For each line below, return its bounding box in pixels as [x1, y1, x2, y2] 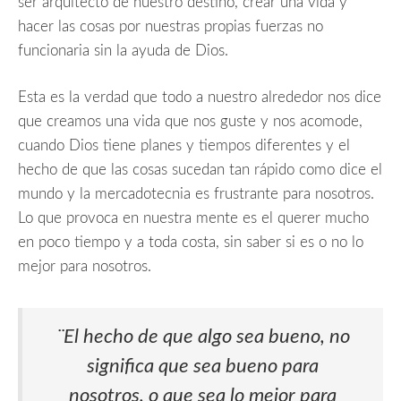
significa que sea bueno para [87, 355, 319, 376]
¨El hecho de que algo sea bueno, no [55, 326, 350, 346]
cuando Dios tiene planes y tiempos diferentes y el [18, 138, 350, 154]
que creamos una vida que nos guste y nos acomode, [18, 114, 363, 130]
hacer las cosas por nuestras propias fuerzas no [18, 18, 323, 34]
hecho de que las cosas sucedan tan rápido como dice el [18, 162, 382, 178]
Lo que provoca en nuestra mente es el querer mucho [18, 210, 369, 226]
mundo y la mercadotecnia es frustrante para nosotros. [18, 186, 374, 202]
